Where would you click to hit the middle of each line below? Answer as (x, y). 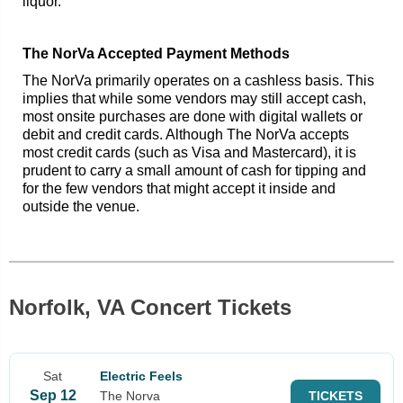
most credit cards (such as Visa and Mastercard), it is (189, 152)
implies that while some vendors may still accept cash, (194, 98)
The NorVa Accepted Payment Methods (156, 53)
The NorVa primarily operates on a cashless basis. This (198, 80)
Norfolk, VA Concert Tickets (150, 307)
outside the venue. (81, 206)
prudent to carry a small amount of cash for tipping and (194, 170)
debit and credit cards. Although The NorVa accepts (186, 134)
